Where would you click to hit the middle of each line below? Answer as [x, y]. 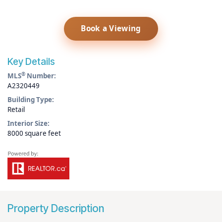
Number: [41, 76]
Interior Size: [28, 123]
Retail [16, 109]
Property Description [56, 208]
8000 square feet [34, 133]
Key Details [31, 61]
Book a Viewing [111, 28]
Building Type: [31, 99]
